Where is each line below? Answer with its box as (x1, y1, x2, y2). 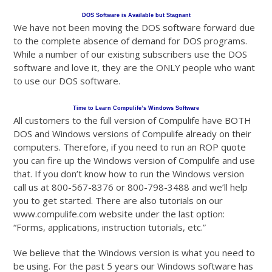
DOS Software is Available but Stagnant (81, 12, 191, 19)
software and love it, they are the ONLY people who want (13, 61, 256, 74)
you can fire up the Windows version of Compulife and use (13, 154, 256, 167)
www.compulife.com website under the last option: (13, 208, 225, 220)
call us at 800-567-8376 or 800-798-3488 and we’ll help (13, 181, 248, 194)
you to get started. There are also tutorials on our (13, 194, 223, 207)
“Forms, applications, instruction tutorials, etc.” (13, 221, 206, 234)
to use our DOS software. (13, 75, 121, 87)
